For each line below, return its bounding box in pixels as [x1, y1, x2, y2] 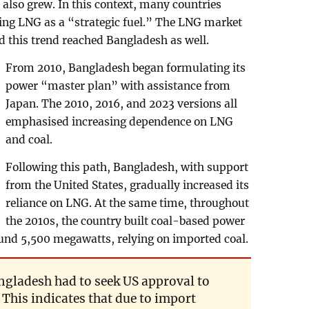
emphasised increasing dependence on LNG [6, 114, 234, 128]
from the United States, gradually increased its [6, 178, 250, 192]
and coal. [6, 132, 53, 146]
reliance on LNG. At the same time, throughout [6, 196, 250, 210]
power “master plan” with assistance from [6, 79, 231, 92]
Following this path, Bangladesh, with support [6, 160, 249, 174]
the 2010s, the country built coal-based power [6, 214, 246, 228]
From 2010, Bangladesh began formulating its [6, 61, 246, 74]
